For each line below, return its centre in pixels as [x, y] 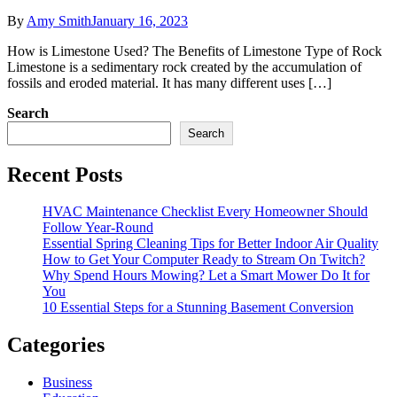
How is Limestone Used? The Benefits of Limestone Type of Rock [195, 51]
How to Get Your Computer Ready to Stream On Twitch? [204, 260]
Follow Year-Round [98, 228]
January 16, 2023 [140, 20]
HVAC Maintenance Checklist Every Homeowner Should [205, 212]
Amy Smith [59, 20]
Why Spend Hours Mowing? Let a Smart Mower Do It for [206, 276]
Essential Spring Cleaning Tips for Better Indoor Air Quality [210, 244]
